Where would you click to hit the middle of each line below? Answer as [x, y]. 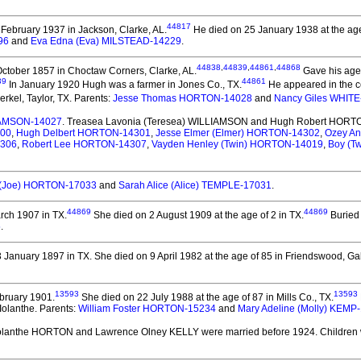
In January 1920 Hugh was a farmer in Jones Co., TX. [124, 85]
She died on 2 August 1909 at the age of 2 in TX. [197, 215]
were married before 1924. [258, 332]
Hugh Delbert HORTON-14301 [83, 133]
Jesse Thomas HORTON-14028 [183, 98]
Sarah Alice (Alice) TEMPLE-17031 [195, 185]
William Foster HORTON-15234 [147, 309]
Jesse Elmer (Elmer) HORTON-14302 [238, 133]
